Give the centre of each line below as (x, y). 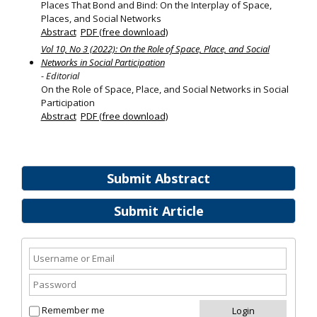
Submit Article (158, 211)
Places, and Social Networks (101, 19)
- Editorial (60, 76)
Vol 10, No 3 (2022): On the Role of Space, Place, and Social (155, 49)
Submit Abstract (158, 179)
